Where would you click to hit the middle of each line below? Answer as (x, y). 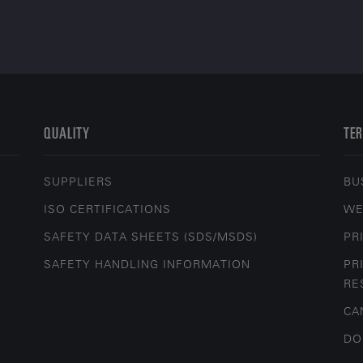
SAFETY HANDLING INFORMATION (147, 264)
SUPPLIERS (79, 181)
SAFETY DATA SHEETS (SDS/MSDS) (151, 237)
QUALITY (67, 132)
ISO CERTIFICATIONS (108, 209)
